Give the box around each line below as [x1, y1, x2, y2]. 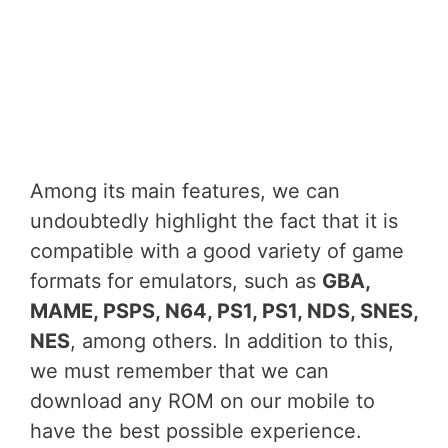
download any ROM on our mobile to [30, 389, 375, 413]
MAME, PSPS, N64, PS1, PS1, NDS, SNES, [30, 299, 418, 323]
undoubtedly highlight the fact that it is [30, 209, 398, 233]
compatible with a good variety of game [30, 239, 404, 263]
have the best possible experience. [30, 419, 362, 443]
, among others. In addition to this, [70, 329, 394, 353]
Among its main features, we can [30, 179, 340, 203]
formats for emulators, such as [30, 269, 322, 293]
